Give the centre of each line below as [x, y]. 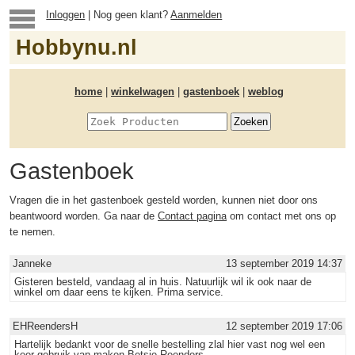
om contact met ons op [281, 216]
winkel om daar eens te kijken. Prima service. [119, 292]
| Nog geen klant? [128, 15]
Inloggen [66, 15]
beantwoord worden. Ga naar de [84, 216]
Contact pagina [192, 216]
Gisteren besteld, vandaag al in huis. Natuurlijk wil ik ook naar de [163, 282]
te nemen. [32, 232]
